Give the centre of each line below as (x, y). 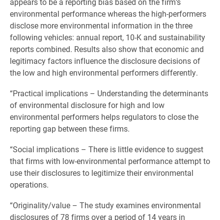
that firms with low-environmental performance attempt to (110, 161)
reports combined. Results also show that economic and (107, 49)
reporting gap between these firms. (70, 128)
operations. (29, 184)
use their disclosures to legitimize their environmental (102, 173)
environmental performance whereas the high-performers (108, 14)
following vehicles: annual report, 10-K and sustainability (108, 37)
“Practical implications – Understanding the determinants (109, 93)
